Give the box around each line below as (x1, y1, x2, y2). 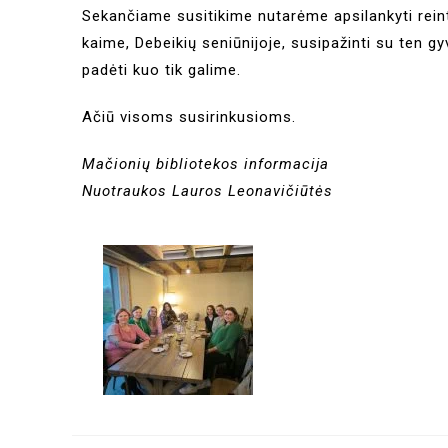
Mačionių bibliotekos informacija (82, 155, 329, 173)
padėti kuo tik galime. (82, 61, 241, 79)
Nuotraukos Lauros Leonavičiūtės (82, 182, 333, 200)
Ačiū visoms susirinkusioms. (82, 108, 296, 126)
